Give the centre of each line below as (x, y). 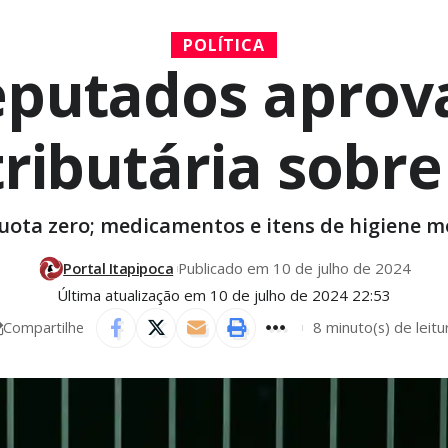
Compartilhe (43, 327)
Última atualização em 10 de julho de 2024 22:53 (224, 294)
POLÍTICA (224, 45)
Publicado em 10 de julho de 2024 (294, 268)
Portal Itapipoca (118, 268)
